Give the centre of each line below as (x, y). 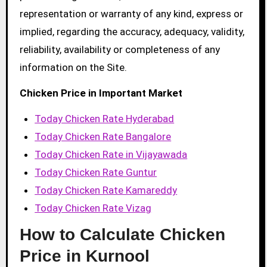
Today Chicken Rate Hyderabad (105, 118)
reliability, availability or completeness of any (119, 49)
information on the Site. (73, 67)
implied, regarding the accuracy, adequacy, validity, (132, 31)
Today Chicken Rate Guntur (96, 172)
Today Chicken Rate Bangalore (103, 136)
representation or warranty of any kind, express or (131, 13)
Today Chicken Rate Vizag (93, 208)
